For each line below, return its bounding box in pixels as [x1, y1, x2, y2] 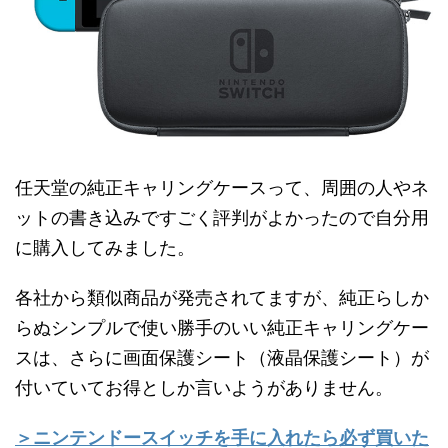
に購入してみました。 [15, 236, 195, 258]
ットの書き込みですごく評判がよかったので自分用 [15, 206, 429, 228]
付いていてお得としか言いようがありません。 [15, 376, 393, 398]
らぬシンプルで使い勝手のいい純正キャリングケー [15, 316, 429, 338]
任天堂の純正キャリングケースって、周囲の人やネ [15, 176, 429, 198]
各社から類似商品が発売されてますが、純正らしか [15, 286, 429, 308]
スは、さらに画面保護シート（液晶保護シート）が [15, 346, 429, 368]
